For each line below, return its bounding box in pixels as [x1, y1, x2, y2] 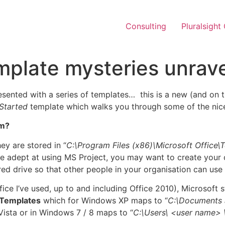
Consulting [126, 21, 166, 31]
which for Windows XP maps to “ [41, 195, 168, 206]
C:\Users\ [133, 207, 171, 218]
